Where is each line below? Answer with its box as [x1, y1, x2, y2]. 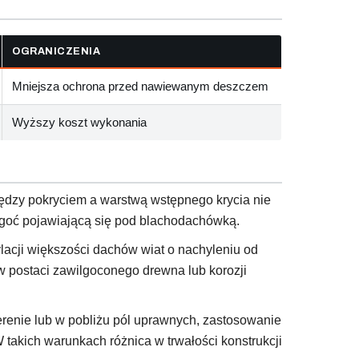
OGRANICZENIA [12, 45, 100, 57]
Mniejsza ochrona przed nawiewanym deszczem [12, 79, 268, 93]
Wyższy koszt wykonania [12, 115, 147, 129]
